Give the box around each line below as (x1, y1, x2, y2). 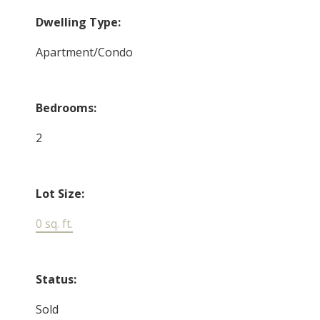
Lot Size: (36, 185, 85, 201)
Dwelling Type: (36, 14, 121, 30)
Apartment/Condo (36, 44, 134, 60)
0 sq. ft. (36, 215, 74, 231)
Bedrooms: (36, 99, 97, 116)
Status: (36, 271, 77, 287)
